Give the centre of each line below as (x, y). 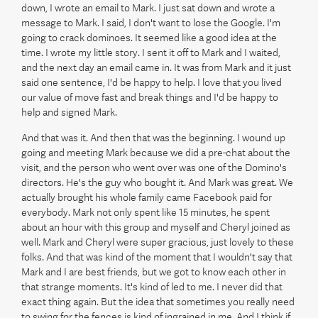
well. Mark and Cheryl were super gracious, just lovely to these (158, 242)
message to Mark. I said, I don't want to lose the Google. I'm (151, 23)
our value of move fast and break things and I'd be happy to (150, 97)
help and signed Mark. (69, 112)
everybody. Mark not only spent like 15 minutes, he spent (146, 212)
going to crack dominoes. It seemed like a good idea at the (149, 38)
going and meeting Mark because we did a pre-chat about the (156, 153)
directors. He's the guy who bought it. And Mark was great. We (157, 182)
